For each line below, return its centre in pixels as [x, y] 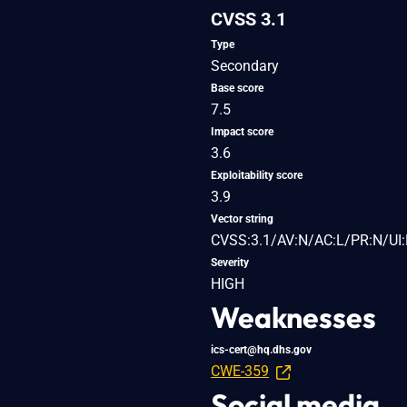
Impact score [242, 131]
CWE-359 [240, 371]
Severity [230, 262]
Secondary [245, 65]
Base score [237, 88]
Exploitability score [257, 175]
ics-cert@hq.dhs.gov [261, 349]
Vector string [242, 218]
